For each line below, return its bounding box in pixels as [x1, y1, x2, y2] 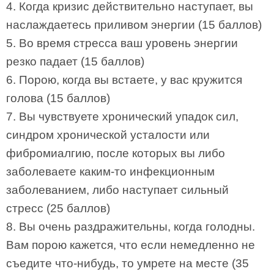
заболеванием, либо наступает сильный [6, 183, 229, 196]
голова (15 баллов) [6, 92, 110, 105]
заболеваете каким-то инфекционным [6, 165, 215, 178]
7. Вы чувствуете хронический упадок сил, [6, 110, 239, 123]
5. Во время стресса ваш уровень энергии [6, 37, 238, 50]
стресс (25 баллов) [6, 202, 110, 215]
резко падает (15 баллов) [6, 55, 144, 68]
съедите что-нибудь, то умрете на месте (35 [6, 257, 249, 270]
